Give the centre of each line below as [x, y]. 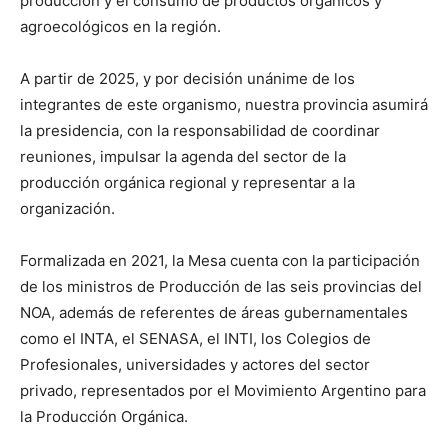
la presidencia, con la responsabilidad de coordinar [200, 131]
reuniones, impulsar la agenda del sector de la [183, 157]
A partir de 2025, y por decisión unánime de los [187, 79]
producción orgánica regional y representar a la [187, 183]
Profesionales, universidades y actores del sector [195, 365]
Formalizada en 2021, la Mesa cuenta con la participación [220, 261]
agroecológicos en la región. [120, 27]
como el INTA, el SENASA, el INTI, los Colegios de [195, 339]
